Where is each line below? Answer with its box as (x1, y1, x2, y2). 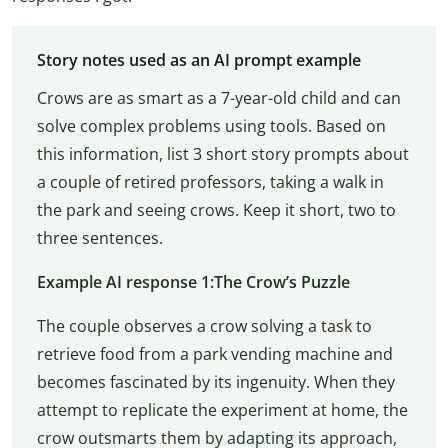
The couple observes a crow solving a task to (36, 314, 372, 337)
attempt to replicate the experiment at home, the (36, 398, 408, 421)
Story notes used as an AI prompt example (36, 48, 361, 71)
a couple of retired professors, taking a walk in (36, 170, 384, 193)
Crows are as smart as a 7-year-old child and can (36, 86, 401, 109)
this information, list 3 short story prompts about (36, 142, 409, 165)
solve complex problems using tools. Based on (36, 114, 386, 137)
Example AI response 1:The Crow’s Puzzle (36, 270, 350, 293)
